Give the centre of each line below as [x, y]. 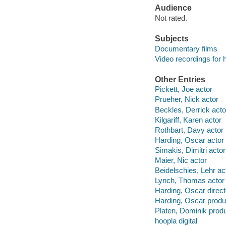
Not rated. [171, 18]
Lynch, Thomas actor [189, 180]
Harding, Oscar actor [189, 140]
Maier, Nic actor [181, 160]
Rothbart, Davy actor [189, 130]
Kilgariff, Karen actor [188, 120]
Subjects [172, 39]
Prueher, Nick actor [186, 99]
